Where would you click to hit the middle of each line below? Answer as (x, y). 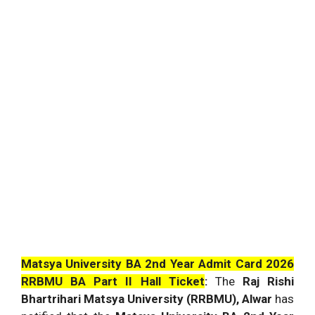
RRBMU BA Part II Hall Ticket (113, 281)
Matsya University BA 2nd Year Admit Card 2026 (157, 264)
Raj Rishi (268, 281)
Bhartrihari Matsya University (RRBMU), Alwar (147, 299)
